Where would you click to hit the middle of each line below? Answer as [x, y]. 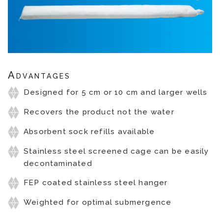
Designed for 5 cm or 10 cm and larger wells [116, 92]
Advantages [39, 75]
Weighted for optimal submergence [98, 202]
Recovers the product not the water [99, 112]
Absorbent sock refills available [89, 131]
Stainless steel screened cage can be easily [116, 151]
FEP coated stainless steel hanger [96, 182]
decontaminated [58, 163]
